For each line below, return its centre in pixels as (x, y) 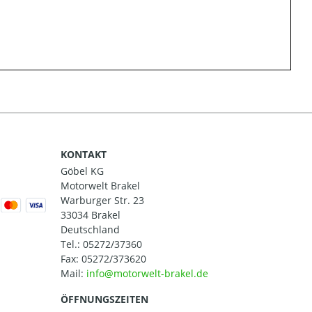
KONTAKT (84, 154)
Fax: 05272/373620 (103, 259)
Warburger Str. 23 (102, 200)
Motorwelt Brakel (100, 186)
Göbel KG (82, 171)
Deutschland (90, 229)
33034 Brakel (91, 215)
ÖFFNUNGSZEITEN (104, 299)
